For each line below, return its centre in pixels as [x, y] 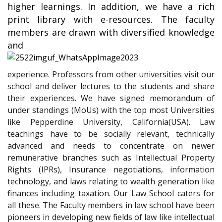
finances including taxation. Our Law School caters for [111, 193]
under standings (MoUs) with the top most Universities [111, 110]
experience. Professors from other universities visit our [111, 74]
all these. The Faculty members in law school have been [111, 205]
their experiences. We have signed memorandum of [111, 98]
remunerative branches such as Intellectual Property [111, 158]
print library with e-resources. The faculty [111, 19]
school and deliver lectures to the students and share [111, 86]
